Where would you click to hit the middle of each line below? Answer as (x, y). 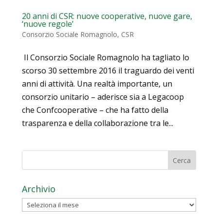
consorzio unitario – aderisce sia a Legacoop (103, 97)
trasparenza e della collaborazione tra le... (97, 123)
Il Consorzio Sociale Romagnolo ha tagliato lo (105, 58)
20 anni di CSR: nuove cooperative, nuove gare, (107, 16)
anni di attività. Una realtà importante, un (97, 84)
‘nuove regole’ (47, 24)
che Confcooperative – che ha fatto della (95, 110)
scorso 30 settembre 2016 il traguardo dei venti (108, 71)
